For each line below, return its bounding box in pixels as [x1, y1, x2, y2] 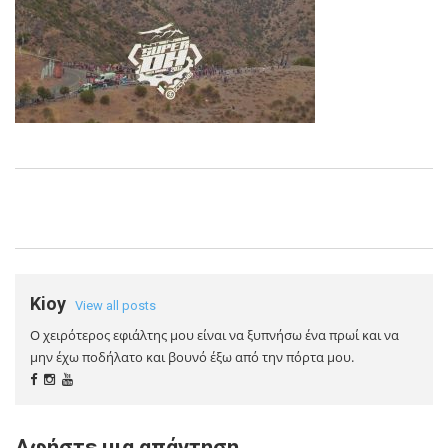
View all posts [75, 298, 156, 313]
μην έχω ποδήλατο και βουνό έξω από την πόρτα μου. [30, 348, 354, 366]
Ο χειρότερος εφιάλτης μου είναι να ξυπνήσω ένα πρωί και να [30, 326, 399, 344]
